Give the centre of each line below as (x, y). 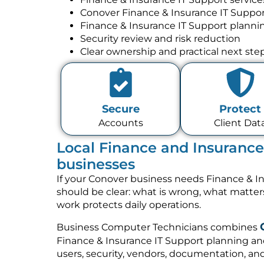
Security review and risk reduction (160, 38)
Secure (121, 109)
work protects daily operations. (129, 204)
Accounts (121, 123)
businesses (96, 164)
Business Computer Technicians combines (158, 227)
